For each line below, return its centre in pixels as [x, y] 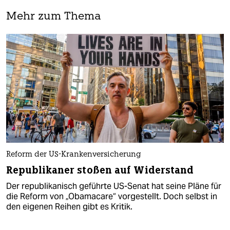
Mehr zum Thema [54, 16]
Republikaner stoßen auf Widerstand [100, 170]
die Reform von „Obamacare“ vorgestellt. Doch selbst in [112, 196]
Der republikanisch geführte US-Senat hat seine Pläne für [114, 186]
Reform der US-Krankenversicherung [74, 155]
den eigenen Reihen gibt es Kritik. [69, 206]
